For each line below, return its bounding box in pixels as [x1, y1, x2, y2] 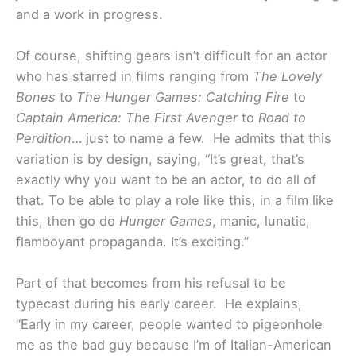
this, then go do [16, 212, 115, 229]
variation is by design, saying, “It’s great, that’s [16, 150, 304, 167]
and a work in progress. [16, 6, 163, 22]
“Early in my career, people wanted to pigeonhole [16, 316, 323, 333]
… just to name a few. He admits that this [72, 130, 331, 146]
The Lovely [249, 68, 322, 84]
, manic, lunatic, [212, 212, 310, 229]
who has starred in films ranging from [16, 68, 249, 84]
